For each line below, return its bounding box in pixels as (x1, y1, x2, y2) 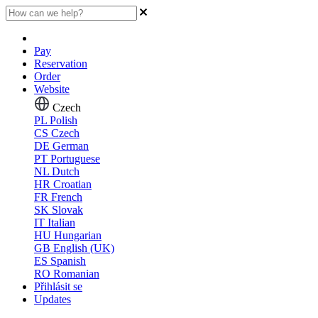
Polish (50, 114, 77, 126)
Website (34, 83, 70, 95)
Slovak (52, 204, 83, 216)
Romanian (53, 268, 99, 280)
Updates (34, 293, 71, 305)
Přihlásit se (34, 280, 82, 292)
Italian (48, 216, 75, 229)
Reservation (34, 57, 87, 70)
